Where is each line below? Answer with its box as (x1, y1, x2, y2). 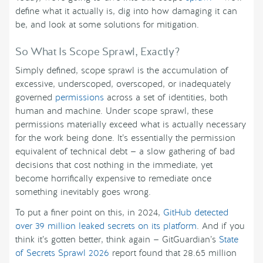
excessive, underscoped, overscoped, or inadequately (15, 78, 231, 90)
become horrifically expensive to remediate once (15, 173, 211, 185)
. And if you (197, 220, 245, 232)
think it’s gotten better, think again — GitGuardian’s (15, 234, 219, 246)
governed (15, 92, 55, 104)
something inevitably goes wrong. (15, 186, 151, 198)
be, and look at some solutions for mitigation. (15, 19, 199, 31)
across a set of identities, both (104, 92, 228, 104)
